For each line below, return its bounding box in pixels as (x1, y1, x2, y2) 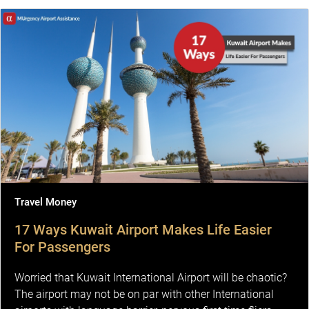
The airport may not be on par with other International (14, 288, 274, 301)
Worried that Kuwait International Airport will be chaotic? (14, 271, 287, 285)
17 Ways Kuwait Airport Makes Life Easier (14, 221, 272, 239)
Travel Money (14, 196, 77, 209)
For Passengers (14, 239, 110, 256)
